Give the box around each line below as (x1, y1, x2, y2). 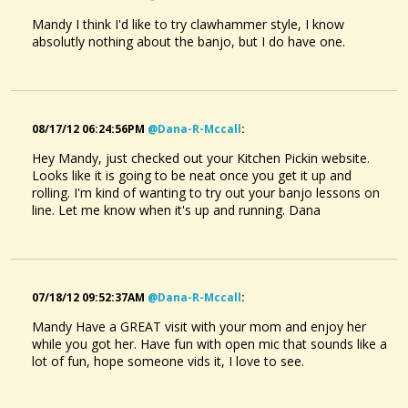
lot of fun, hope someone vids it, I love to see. (32, 352, 304, 370)
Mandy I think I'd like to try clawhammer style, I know (32, 15, 344, 33)
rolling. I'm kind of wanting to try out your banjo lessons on (32, 183, 380, 201)
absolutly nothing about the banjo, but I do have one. (32, 32, 345, 50)
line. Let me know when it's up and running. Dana (32, 200, 321, 219)
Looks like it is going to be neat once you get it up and (32, 166, 352, 184)
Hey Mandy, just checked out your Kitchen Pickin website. (32, 148, 370, 167)
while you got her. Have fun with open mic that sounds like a (32, 334, 387, 352)
